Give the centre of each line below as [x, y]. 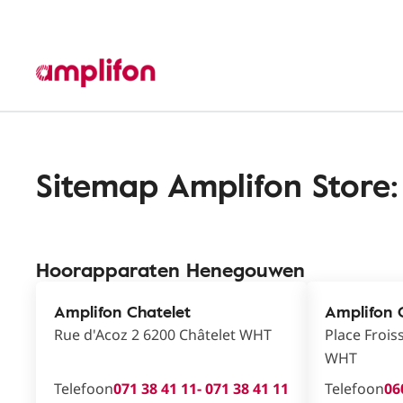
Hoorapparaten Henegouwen [170, 269]
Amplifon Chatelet [122, 311]
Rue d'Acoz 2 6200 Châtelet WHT [163, 335]
